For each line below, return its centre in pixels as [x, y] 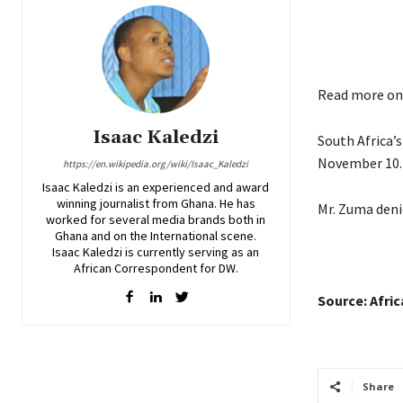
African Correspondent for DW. [156, 268]
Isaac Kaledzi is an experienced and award [156, 187]
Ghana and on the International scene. [156, 236]
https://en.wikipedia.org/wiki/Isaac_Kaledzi [156, 164]
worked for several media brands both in [156, 219]
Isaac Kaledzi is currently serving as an [156, 252]
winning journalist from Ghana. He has [156, 203]
